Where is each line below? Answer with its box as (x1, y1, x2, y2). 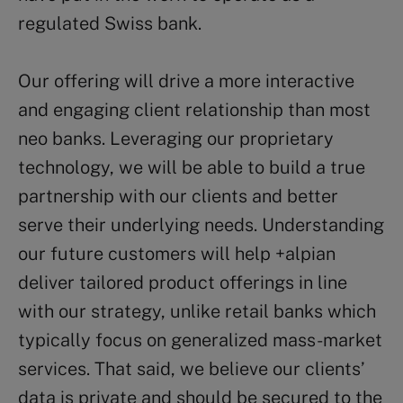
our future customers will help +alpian (18, 242, 336, 264)
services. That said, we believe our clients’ (18, 357, 363, 380)
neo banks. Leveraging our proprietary (18, 127, 334, 149)
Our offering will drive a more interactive (18, 69, 354, 92)
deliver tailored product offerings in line (18, 271, 347, 293)
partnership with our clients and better (18, 184, 338, 207)
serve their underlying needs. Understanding (18, 213, 384, 236)
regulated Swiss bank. (18, 12, 201, 34)
